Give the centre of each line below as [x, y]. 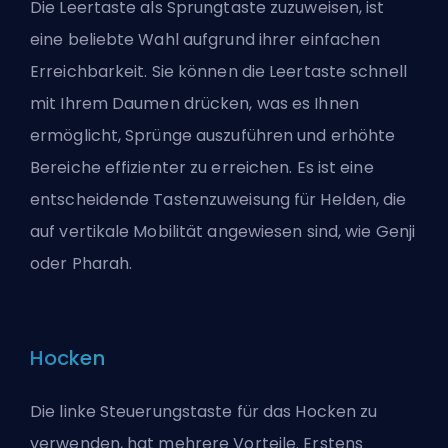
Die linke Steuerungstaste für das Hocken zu [204, 411]
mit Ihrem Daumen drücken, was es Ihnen [194, 103]
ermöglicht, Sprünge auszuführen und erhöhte [213, 135]
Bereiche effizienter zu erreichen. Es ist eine [202, 167]
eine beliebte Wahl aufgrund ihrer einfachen [205, 39]
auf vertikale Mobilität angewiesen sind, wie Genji [223, 231]
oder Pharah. [81, 263]
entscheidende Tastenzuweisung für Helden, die [218, 199]
